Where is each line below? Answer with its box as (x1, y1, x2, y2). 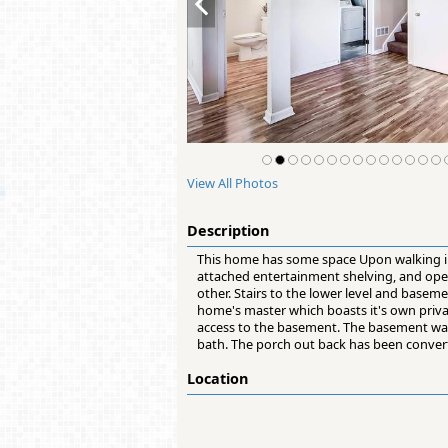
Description (187, 221, 269, 241)
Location (187, 369, 248, 389)
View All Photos (187, 174, 278, 193)
